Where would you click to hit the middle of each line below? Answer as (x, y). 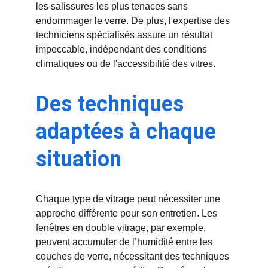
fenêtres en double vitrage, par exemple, (122, 228)
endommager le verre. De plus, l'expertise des (134, 21)
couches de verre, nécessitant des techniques (134, 256)
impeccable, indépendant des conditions (123, 49)
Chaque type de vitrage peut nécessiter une (129, 199)
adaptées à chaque (129, 132)
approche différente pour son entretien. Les (128, 213)
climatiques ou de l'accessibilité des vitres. (126, 64)
